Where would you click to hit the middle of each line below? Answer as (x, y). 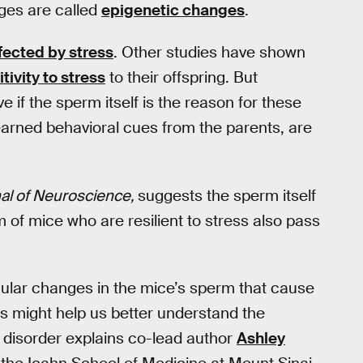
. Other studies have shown (209, 53)
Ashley (261, 339)
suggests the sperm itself (227, 195)
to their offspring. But (181, 78)
